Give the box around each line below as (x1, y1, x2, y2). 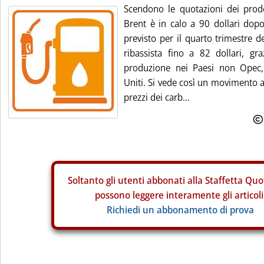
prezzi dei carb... (124, 91, 190, 104)
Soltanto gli (67, 174, 118, 187)
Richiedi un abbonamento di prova (107, 203, 254, 216)
